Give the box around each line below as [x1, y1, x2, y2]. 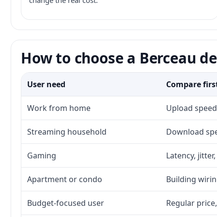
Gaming [27, 150, 56, 161]
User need [27, 79, 65, 90]
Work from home [27, 103, 91, 113]
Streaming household [27, 126, 107, 137]
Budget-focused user [27, 198, 104, 208]
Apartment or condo [27, 174, 102, 185]
